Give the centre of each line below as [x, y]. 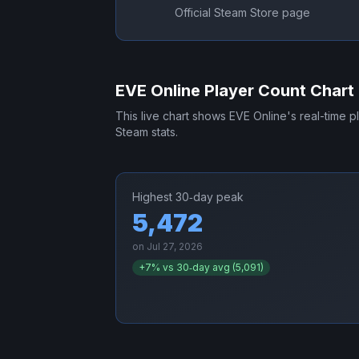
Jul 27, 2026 [175, 247]
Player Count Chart [277, 91]
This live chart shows [172, 116]
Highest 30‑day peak [188, 197]
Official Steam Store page [242, 13]
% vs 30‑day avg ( [194, 268]
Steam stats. [147, 132]
